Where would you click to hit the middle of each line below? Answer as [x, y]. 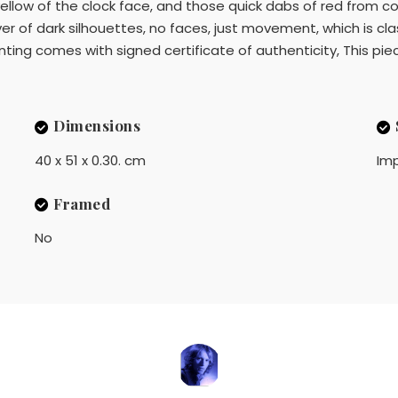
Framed [82, 203]
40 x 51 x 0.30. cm [90, 160]
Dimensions [97, 126]
